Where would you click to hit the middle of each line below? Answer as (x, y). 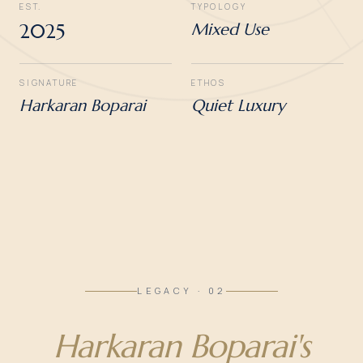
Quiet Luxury (238, 106)
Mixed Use (230, 30)
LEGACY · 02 (181, 290)
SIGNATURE (49, 83)
